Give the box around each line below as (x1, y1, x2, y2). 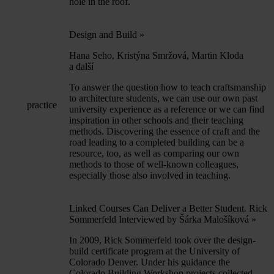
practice (27, 99, 57, 110)
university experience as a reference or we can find (69, 103, 264, 114)
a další (69, 61, 94, 72)
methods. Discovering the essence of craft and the (69, 125, 260, 136)
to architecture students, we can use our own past (69, 92, 257, 103)
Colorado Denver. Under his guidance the (69, 256, 230, 267)
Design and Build (69, 29, 139, 40)
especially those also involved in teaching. (69, 169, 231, 180)
